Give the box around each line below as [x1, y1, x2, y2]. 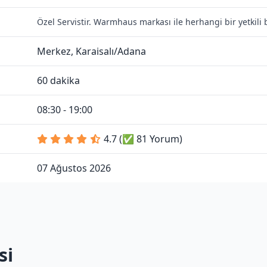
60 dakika [37, 74, 80, 87]
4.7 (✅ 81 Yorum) [104, 132, 182, 145]
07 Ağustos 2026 [37, 162, 111, 175]
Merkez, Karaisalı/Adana [37, 45, 146, 58]
